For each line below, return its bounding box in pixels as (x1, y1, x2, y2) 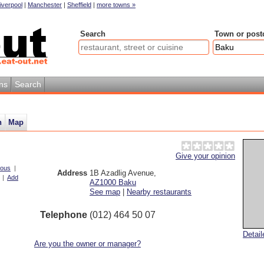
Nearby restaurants (127, 187, 192, 196)
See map (90, 187, 120, 196)
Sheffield (67, 1, 91, 8)
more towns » (97, 1, 136, 8)
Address (57, 169, 87, 177)
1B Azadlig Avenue (90, 169, 154, 177)
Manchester (28, 1, 62, 8)
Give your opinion (176, 151, 235, 160)
